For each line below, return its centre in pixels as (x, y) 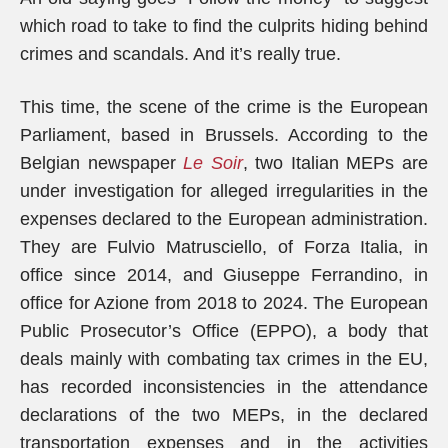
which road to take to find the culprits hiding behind (224, 26)
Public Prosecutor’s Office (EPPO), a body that (224, 331)
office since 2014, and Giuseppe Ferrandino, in (224, 275)
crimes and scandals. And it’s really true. (180, 54)
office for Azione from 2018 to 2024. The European (224, 303)
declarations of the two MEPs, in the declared (224, 415)
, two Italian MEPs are (335, 163)
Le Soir (213, 163)
